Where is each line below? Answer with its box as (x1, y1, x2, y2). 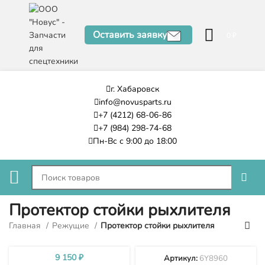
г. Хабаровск (111, 83, 159, 95)
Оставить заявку (92, 28, 167, 42)
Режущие (52, 220, 92, 231)
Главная (9, 220, 43, 231)
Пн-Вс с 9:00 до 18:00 (93, 135, 177, 147)
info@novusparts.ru (98, 96, 172, 108)
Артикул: (164, 253, 199, 264)
